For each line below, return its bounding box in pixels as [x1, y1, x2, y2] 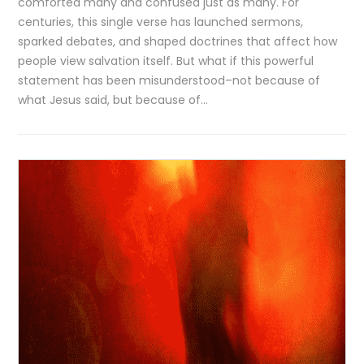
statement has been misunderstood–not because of [18, 72, 321, 89]
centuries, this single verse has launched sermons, [18, 14, 304, 30]
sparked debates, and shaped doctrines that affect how [18, 33, 338, 50]
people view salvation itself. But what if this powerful [18, 53, 314, 69]
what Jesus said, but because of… [18, 92, 209, 108]
